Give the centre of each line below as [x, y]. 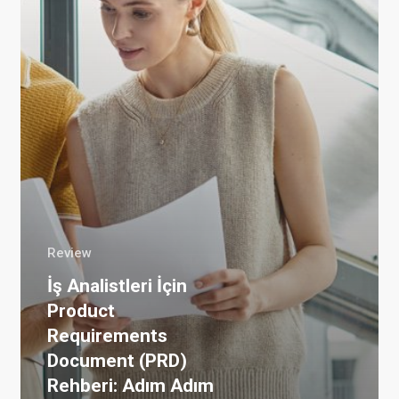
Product [81, 311]
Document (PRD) [117, 361]
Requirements [107, 336]
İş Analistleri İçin [117, 286]
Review [69, 253]
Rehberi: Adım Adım [130, 386]
